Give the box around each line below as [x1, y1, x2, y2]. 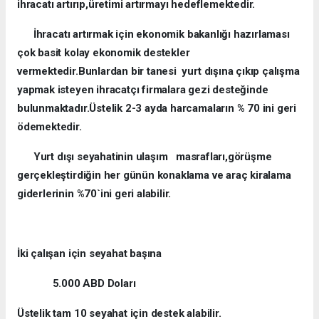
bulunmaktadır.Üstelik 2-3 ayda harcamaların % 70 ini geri [17, 101, 297, 115]
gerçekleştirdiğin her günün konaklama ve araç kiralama [17, 168, 291, 182]
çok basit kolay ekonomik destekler [17, 46, 190, 59]
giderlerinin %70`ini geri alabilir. [17, 187, 172, 200]
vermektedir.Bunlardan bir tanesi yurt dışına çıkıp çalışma [17, 64, 300, 78]
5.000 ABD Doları [17, 276, 136, 290]
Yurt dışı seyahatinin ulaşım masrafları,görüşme [33, 150, 272, 163]
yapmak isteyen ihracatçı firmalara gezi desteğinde [17, 83, 268, 96]
